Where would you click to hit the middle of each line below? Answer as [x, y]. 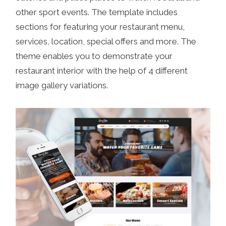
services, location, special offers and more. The [106, 42]
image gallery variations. [62, 86]
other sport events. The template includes [97, 12]
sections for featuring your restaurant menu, [100, 27]
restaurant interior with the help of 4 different [102, 71]
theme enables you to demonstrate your [94, 56]
